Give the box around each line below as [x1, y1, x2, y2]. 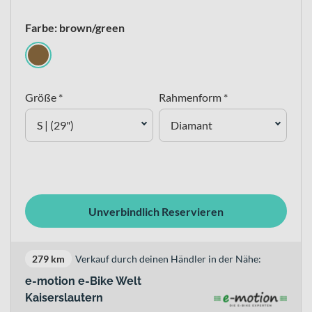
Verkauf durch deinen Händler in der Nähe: [75, 253, 261, 265]
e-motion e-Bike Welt [25, 274, 141, 288]
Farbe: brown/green [25, 21, 125, 34]
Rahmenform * [159, 91, 228, 104]
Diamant [171, 118, 212, 132]
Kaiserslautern [25, 291, 103, 304]
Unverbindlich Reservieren [88, 204, 224, 218]
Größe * [25, 91, 63, 104]
